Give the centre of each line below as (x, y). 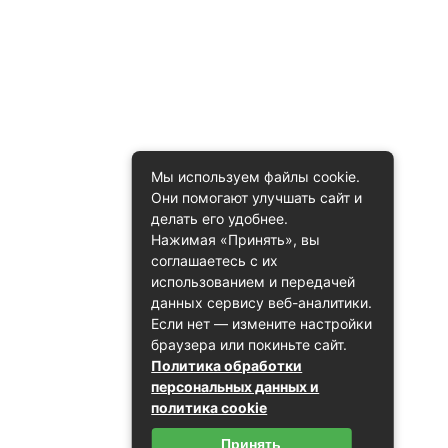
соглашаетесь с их (215, 260)
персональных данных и (235, 386)
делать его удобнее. (220, 218)
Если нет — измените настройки (262, 323)
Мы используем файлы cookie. (256, 176)
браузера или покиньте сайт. (249, 344)
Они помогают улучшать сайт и (257, 197)
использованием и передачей (253, 281)
